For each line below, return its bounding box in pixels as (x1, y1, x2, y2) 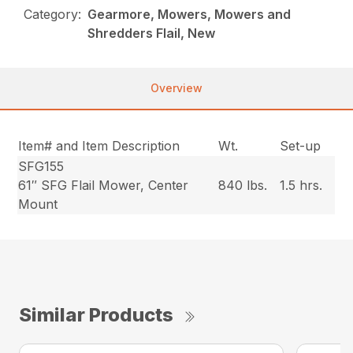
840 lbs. (218, 177, 268, 194)
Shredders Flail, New (87, 25, 216, 42)
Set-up (280, 138, 321, 154)
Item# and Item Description (18, 138, 180, 154)
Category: (24, 6, 82, 23)
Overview (150, 81, 203, 95)
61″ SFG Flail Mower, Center (18, 177, 189, 194)
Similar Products (19, 303, 173, 327)
